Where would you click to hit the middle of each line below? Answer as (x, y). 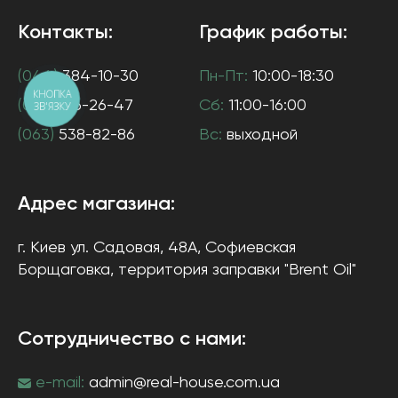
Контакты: (65, 33)
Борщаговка (64, 270)
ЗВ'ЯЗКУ (52, 106)
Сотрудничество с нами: (132, 339)
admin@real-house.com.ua (184, 383)
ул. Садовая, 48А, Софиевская (183, 248)
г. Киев (42, 248)
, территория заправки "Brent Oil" (233, 270)
